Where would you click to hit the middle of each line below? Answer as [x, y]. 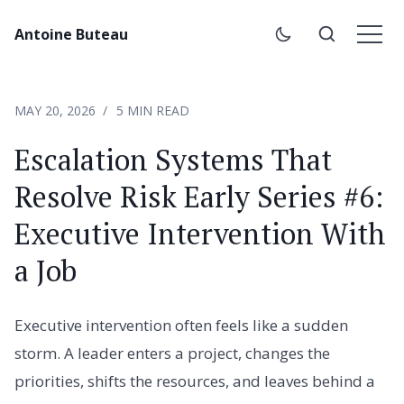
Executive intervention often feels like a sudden [181, 325]
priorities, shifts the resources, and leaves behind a [195, 381]
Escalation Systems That [173, 160]
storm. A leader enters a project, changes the [172, 353]
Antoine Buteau [71, 34]
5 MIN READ [153, 110]
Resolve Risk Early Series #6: [199, 197]
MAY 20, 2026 [55, 110]
